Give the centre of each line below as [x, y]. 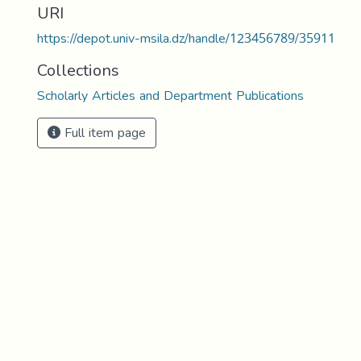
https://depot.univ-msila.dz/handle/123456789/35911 [186, 38]
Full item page [103, 133]
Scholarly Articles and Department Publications [170, 95]
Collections [78, 70]
